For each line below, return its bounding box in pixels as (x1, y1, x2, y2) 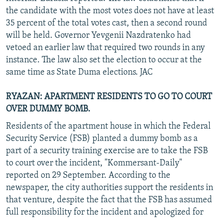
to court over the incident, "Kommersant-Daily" (6, 158, 182, 168)
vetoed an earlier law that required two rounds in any (6, 43, 205, 53)
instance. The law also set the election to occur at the (6, 55, 202, 65)
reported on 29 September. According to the (6, 170, 170, 180)
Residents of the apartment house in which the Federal (6, 121, 211, 131)
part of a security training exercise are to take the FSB (6, 146, 208, 156)
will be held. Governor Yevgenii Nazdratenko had (6, 30, 191, 40)
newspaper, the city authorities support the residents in (6, 183, 213, 192)
